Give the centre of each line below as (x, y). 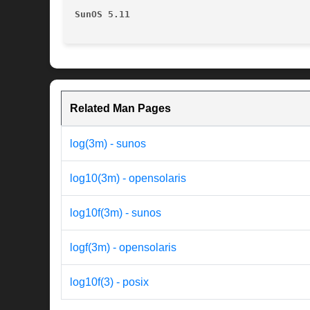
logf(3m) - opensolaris (123, 248)
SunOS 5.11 (102, 15)
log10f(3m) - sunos (116, 213)
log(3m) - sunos (108, 144)
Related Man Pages (120, 109)
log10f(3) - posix (109, 282)
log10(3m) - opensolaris (128, 179)
